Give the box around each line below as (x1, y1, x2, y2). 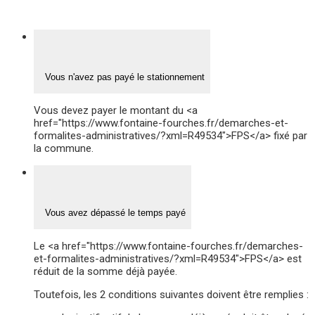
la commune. (34, 142, 94, 155)
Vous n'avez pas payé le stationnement (39, 71, 205, 82)
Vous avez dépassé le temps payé (39, 207, 186, 218)
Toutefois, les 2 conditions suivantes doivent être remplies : (34, 288, 309, 302)
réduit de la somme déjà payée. (34, 265, 177, 278)
